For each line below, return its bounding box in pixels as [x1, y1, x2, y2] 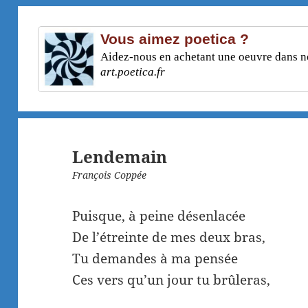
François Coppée [72, 168, 147, 182]
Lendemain [72, 145, 168, 168]
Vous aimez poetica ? [100, 30, 249, 47]
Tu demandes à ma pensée [72, 250, 239, 268]
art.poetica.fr [100, 64, 165, 78]
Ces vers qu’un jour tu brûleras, [72, 271, 271, 289]
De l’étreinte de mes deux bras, [72, 228, 266, 247]
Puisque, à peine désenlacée [72, 207, 246, 225]
